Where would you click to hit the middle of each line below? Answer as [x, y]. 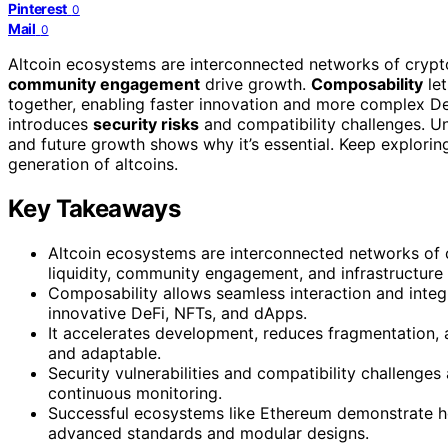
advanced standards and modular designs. [208, 432]
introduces [50, 123]
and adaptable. [104, 352]
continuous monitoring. [135, 392]
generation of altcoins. [93, 163]
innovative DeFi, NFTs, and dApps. [177, 312]
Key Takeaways [94, 208]
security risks [146, 123]
